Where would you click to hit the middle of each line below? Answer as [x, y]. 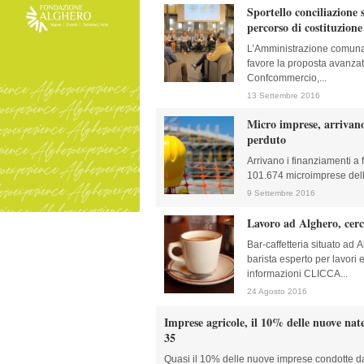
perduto [266, 139]
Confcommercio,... [287, 78]
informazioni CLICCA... [297, 274]
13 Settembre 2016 [284, 95]
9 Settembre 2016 [281, 193]
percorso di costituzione [305, 27]
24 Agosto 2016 [277, 291]
